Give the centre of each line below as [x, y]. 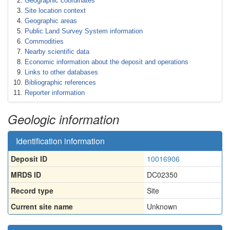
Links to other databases [61, 72]
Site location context [55, 11]
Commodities [44, 41]
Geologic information [63, 119]
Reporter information [55, 93]
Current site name [42, 206]
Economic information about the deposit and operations [107, 62]
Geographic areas [51, 21]
